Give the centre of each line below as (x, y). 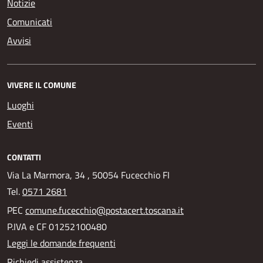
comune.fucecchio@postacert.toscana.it (104, 210)
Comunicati (30, 21)
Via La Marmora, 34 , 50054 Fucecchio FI (88, 175)
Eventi (20, 124)
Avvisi (19, 40)
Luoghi (21, 105)
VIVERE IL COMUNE (42, 85)
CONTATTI (24, 157)
